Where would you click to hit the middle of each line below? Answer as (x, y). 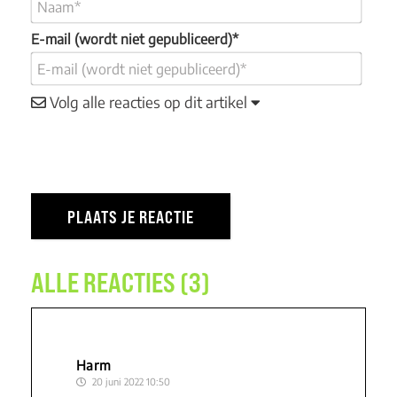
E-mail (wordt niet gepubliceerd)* (134, 39)
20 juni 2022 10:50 (129, 381)
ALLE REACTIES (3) (120, 282)
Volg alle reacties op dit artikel (148, 101)
